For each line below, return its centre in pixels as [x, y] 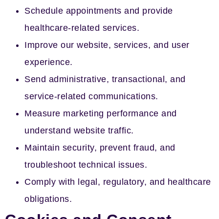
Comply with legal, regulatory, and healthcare [118, 182]
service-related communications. [91, 96]
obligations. [48, 199]
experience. [49, 62]
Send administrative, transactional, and [105, 79]
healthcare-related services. [82, 28]
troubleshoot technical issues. [86, 165]
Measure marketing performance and [101, 113]
